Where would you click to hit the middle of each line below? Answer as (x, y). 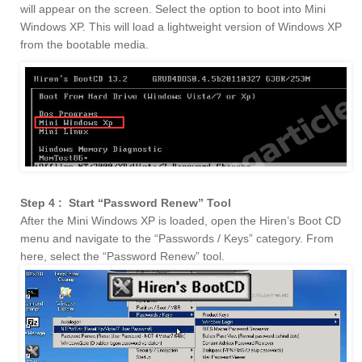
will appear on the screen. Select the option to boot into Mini (173, 9)
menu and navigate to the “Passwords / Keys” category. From (177, 238)
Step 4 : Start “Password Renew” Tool (126, 202)
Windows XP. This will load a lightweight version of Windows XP (181, 27)
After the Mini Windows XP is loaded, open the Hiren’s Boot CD (181, 220)
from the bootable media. (84, 45)
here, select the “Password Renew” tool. (122, 256)
